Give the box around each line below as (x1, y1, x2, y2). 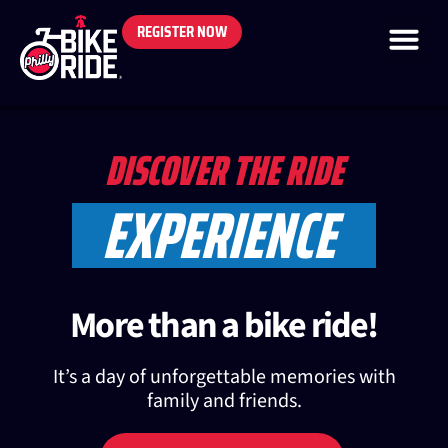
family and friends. (146, 386, 302, 415)
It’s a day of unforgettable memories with (52, 362, 396, 391)
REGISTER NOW (137, 21, 227, 43)
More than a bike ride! (70, 299, 378, 351)
